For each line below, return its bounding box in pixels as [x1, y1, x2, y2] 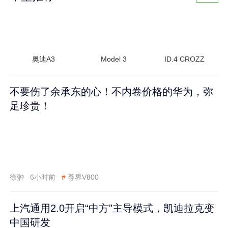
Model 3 [101, 55, 127, 64]
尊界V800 [67, 173, 99, 181]
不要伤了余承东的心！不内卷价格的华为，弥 [10, 85, 214, 97]
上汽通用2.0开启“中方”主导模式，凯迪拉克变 [10, 202, 215, 214]
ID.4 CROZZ [164, 55, 205, 64]
